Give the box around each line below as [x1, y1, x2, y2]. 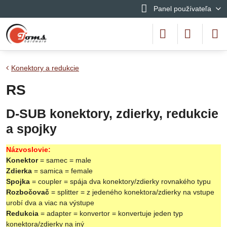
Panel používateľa [153, 5, 211, 13]
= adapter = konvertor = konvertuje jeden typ [39, 209, 183, 217]
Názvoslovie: [6, 145, 51, 154]
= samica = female [32, 167, 93, 175]
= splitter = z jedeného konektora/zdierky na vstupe [49, 188, 214, 196]
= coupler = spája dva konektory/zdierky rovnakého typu [30, 177, 211, 185]
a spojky [6, 122, 57, 136]
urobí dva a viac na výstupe [6, 199, 94, 207]
